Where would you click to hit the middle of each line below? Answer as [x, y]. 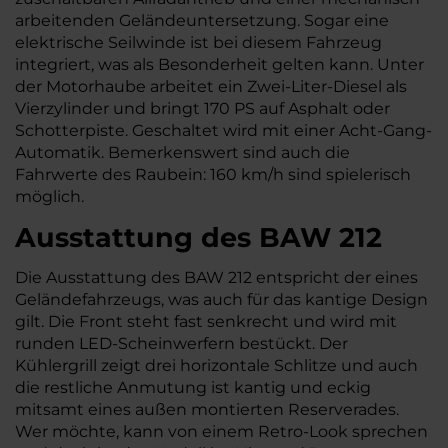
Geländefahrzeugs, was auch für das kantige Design [221, 299]
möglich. [49, 196]
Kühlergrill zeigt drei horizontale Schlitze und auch [216, 365]
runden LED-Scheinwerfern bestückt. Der [181, 343]
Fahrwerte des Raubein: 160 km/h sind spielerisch [213, 174]
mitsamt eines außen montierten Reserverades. [207, 409]
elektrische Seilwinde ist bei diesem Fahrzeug [198, 42]
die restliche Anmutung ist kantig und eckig [193, 387]
